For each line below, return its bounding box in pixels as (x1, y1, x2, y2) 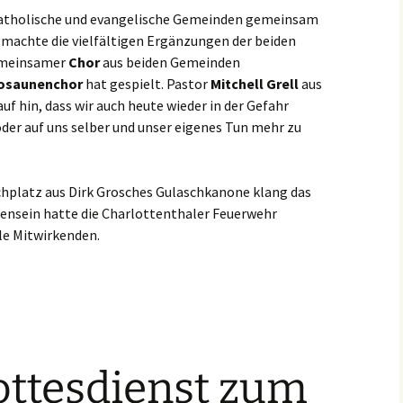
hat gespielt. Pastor (83, 75, 210, 93)
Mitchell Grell (210, 75, 299, 93)
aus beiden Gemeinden (100, 53, 240, 71)
